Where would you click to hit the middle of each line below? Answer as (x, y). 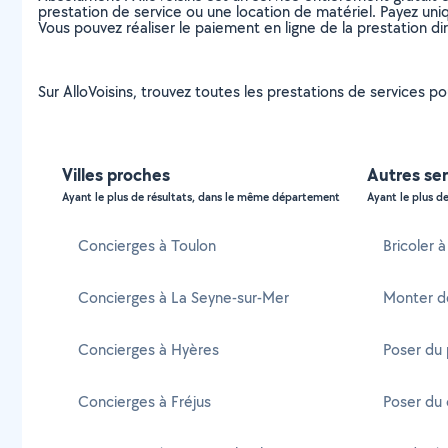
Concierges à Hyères (148, 349)
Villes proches (116, 174)
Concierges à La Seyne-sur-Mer (183, 297)
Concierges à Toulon (147, 245)
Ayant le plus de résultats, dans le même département (201, 196)
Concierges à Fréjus (144, 401)
